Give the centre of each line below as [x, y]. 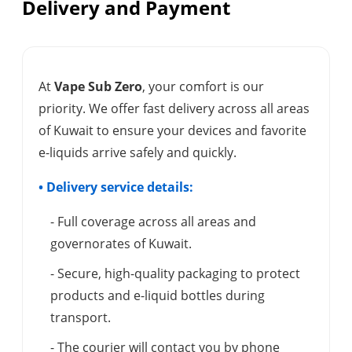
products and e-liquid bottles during [158, 296]
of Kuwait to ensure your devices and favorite [172, 131]
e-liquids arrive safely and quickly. [137, 153]
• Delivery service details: [116, 187]
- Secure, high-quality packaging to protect [175, 274]
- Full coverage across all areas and [153, 222]
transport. [81, 318]
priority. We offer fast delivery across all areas [174, 109]
